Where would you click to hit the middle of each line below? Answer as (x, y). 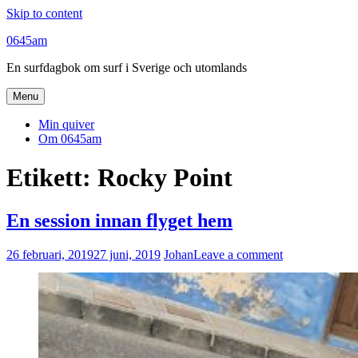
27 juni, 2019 (127, 254)
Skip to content (44, 13)
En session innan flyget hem (119, 220)
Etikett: (52, 178)
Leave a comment (238, 254)
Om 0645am (70, 139)
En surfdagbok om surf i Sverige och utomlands (127, 68)
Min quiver (66, 124)
